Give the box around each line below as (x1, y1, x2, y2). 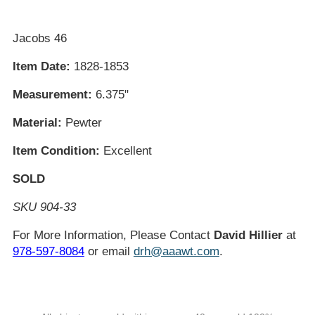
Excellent (99, 144, 152, 157)
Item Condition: (12, 144, 100, 157)
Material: (12, 116, 62, 129)
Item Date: (12, 60, 70, 73)
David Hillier (213, 229, 283, 242)
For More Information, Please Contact (12, 229, 214, 242)
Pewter (61, 116, 102, 129)
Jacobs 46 (12, 32, 67, 45)
